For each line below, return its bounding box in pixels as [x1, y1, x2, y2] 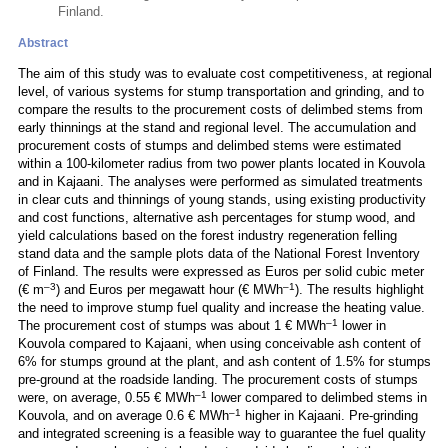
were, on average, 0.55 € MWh [18, 390, 195, 405]
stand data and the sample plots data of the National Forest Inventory [18, 246, 420, 261]
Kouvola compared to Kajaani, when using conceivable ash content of [18, 336, 421, 351]
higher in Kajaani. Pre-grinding [241, 408, 418, 423]
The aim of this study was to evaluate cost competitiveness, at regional [18, 66, 432, 81]
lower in [338, 318, 386, 333]
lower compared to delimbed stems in [207, 390, 427, 405]
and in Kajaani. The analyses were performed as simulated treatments [18, 174, 423, 189]
